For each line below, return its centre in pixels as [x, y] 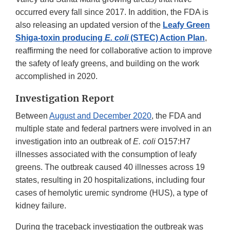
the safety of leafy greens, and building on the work [107, 64]
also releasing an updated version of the [89, 25]
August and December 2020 [100, 116]
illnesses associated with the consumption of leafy [106, 155]
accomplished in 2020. [56, 76]
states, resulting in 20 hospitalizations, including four [110, 180]
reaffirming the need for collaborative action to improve [114, 51]
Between [32, 116]
